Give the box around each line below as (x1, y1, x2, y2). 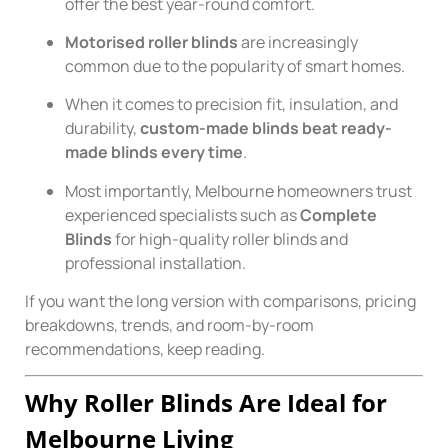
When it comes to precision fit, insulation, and (65, 93, 398, 116)
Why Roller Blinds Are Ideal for (25, 386, 387, 420)
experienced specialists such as (65, 203, 300, 226)
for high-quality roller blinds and (112, 227, 348, 250)
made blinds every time (65, 141, 243, 164)
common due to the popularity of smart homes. (65, 54, 405, 77)
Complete (300, 203, 377, 226)
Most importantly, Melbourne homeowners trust (65, 179, 412, 202)
